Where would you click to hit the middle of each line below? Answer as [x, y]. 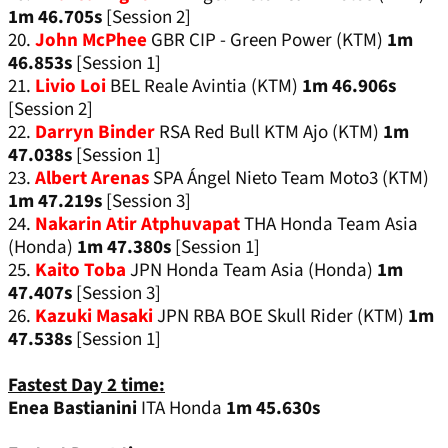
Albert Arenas [94, 179]
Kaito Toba [82, 271]
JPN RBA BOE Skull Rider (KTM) [282, 317]
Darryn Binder [97, 133]
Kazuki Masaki [96, 317]
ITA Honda [181, 409]
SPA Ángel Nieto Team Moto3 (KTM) [291, 179]
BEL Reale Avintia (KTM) [206, 87]
